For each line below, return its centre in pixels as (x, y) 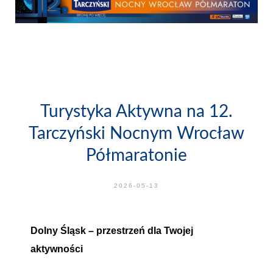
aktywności (57, 249)
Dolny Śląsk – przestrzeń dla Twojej (112, 231)
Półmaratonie (136, 154)
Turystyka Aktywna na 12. (136, 110)
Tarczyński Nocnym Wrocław (136, 132)
